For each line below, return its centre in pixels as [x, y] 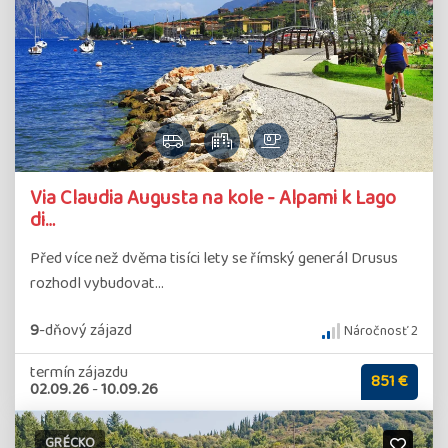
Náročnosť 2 [379, 330]
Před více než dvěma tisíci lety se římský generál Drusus [214, 258]
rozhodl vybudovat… [97, 283]
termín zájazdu [79, 372]
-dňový [63, 330]
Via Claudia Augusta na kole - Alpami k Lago [213, 197]
